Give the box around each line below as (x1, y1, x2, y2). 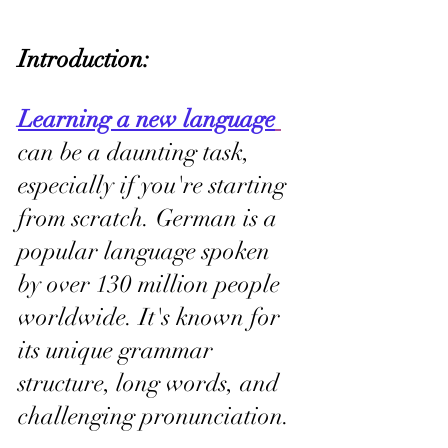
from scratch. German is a (18, 202, 283, 233)
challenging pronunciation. (18, 400, 290, 431)
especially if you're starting (18, 169, 292, 200)
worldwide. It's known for (18, 301, 286, 332)
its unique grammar (18, 334, 219, 365)
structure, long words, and (18, 367, 285, 398)
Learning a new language (18, 103, 275, 134)
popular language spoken (18, 235, 276, 266)
